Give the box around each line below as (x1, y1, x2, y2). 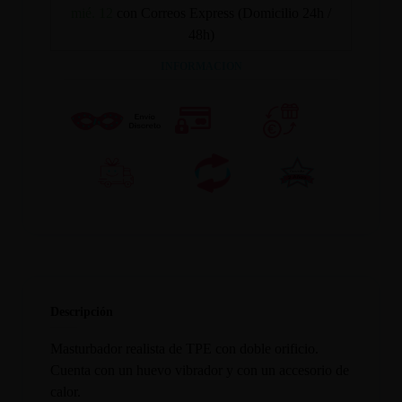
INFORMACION (160, 60, 242, 74)
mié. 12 (71, 5, 113, 22)
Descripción (50, 303, 114, 319)
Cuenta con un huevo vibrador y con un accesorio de (50, 362, 350, 378)
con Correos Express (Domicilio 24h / (117, 5, 331, 22)
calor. (50, 383, 82, 399)
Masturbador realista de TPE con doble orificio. (50, 340, 319, 356)
